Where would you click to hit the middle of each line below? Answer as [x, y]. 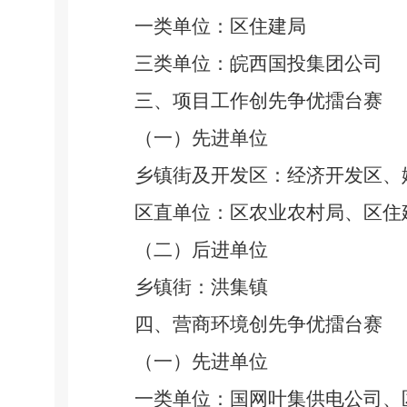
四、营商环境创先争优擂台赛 [258, 324]
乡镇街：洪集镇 [201, 287]
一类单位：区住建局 [220, 26]
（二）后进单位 [201, 250]
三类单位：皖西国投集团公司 [258, 64]
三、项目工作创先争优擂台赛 [258, 101]
